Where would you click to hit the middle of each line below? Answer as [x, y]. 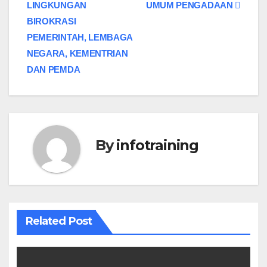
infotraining [158, 145]
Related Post [58, 221]
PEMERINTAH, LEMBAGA [80, 37]
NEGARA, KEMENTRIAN [77, 53]
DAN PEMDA [54, 69]
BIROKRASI [52, 21]
